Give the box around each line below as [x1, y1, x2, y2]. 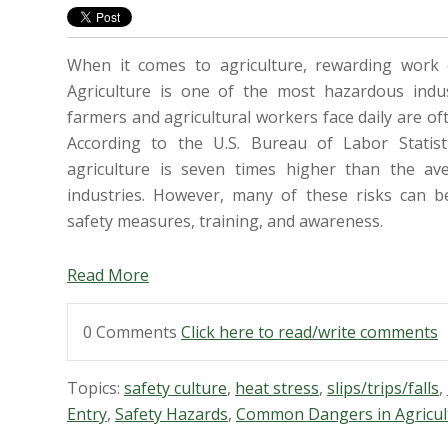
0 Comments [83, 321, 181, 344]
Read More [67, 264, 149, 287]
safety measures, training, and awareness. [67, 209, 383, 232]
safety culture [124, 376, 227, 399]
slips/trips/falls [327, 376, 439, 399]
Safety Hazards [115, 402, 228, 425]
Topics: [67, 376, 124, 399]
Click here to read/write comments [181, 321, 438, 344]
